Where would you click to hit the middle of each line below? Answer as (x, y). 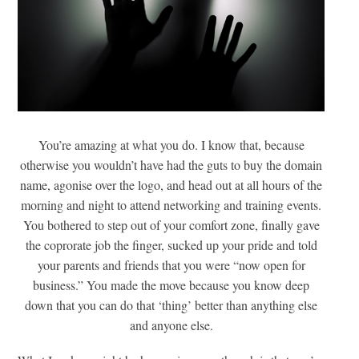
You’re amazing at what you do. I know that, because (171, 145)
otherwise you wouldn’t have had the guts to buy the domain (171, 165)
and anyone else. (171, 325)
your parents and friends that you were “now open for (171, 265)
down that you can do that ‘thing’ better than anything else (171, 305)
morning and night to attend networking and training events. (171, 205)
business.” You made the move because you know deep (171, 285)
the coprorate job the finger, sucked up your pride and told (171, 245)
